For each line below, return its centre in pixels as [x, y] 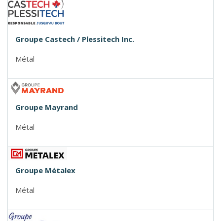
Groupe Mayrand [47, 107]
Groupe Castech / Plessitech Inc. [75, 39]
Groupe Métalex [45, 170]
